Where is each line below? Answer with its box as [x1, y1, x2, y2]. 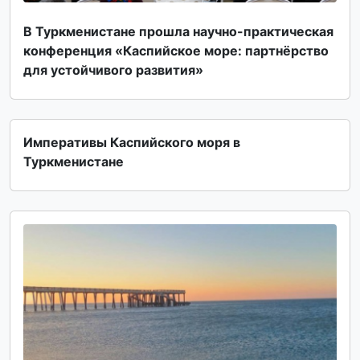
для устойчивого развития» [23, 61, 203, 78]
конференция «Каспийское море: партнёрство [23, 42, 329, 59]
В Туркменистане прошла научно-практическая [23, 22, 333, 39]
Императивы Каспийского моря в [23, 133, 240, 150]
